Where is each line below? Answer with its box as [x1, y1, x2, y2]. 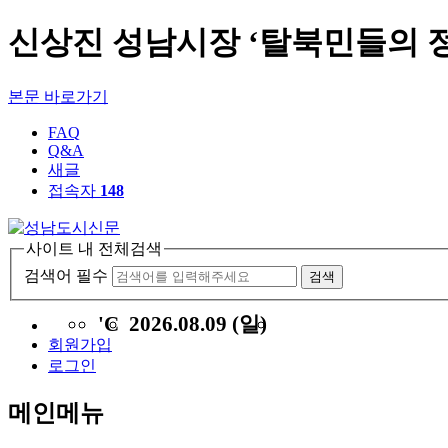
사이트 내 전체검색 [26, 239, 162, 257]
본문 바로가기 [8, 87, 108, 105]
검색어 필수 [24, 267, 108, 285]
